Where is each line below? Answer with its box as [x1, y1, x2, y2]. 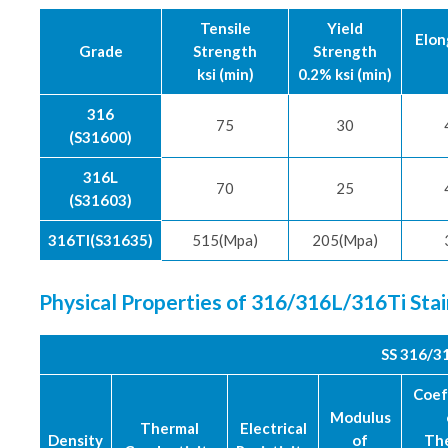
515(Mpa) [192, 230, 258, 249]
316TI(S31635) [48, 230, 153, 249]
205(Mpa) [312, 230, 378, 249]
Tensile [199, 18, 251, 37]
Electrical [239, 418, 307, 437]
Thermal [140, 418, 199, 437]
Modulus [329, 407, 391, 426]
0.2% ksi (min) [298, 64, 392, 83]
